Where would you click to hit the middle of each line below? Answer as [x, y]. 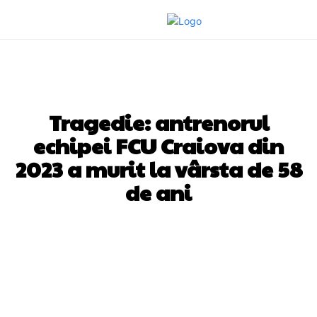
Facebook [69, 240]
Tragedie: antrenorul [158, 122]
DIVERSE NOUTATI [158, 91]
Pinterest [249, 240]
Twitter [163, 240]
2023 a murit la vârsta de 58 [158, 169]
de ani [158, 192]
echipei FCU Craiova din [158, 145]
